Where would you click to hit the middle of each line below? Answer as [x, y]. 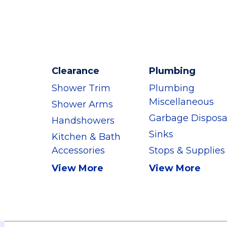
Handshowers [83, 121]
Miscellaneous [181, 102]
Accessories [78, 150]
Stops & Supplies [187, 150]
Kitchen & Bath [86, 137]
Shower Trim [81, 88]
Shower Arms [82, 104]
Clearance [75, 71]
